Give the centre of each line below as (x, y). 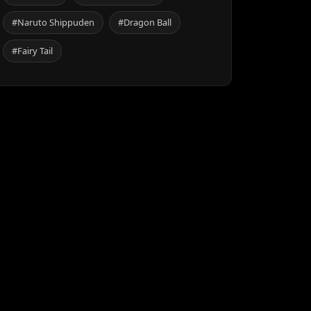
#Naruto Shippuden (53, 22)
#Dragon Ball (145, 22)
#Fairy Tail (32, 51)
